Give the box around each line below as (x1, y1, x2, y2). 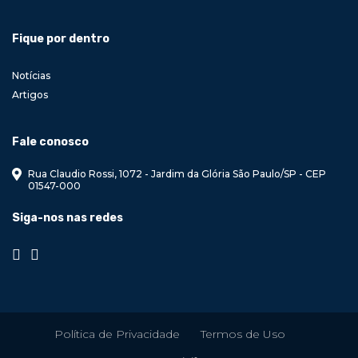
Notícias (12, 70, 50, 82)
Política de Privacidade (54, 326, 180, 341)
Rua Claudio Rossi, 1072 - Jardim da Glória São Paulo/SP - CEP (28, 168, 326, 181)
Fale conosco (12, 135, 89, 149)
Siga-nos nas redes (12, 211, 123, 225)
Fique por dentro (12, 32, 109, 46)
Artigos (12, 89, 48, 101)
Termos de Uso (201, 326, 285, 341)
